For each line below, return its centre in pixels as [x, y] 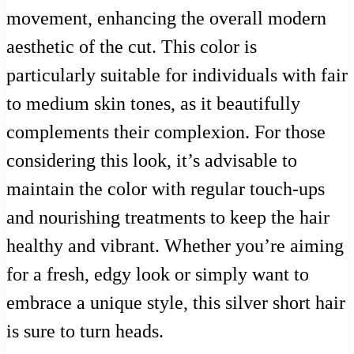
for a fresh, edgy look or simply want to [158, 275]
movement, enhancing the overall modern [166, 19]
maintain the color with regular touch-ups [166, 189]
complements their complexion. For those [166, 132]
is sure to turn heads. [85, 331]
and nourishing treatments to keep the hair [168, 218]
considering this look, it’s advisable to [152, 161]
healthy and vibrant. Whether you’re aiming [175, 246]
